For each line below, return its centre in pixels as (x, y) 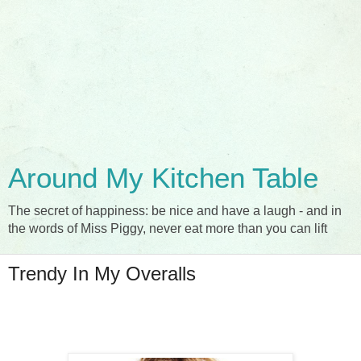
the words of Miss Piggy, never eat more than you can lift (168, 228)
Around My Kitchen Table (163, 178)
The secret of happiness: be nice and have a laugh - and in (175, 211)
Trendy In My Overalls (102, 274)
